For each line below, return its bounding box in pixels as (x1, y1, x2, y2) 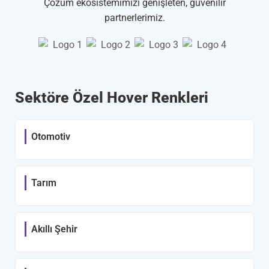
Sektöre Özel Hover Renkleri (15, 88, 208, 106)
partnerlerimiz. (104, 11, 165, 23)
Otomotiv (31, 130, 70, 142)
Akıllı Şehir (31, 223, 77, 235)
